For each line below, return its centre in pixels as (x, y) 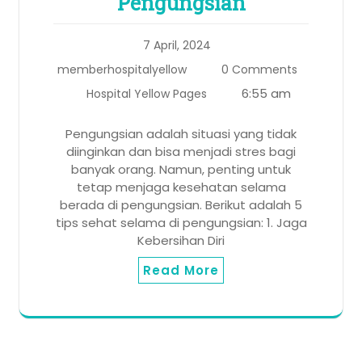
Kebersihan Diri (181, 241)
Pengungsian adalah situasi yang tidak (181, 134)
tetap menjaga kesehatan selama (181, 187)
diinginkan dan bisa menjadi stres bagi (181, 152)
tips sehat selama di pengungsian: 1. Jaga (181, 223)
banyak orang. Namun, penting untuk (181, 170)
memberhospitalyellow (122, 70)
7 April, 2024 (177, 46)
